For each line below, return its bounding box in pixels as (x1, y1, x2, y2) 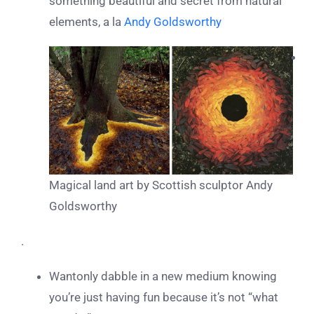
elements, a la (49, 14, 124, 29)
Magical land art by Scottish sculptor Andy (49, 177, 273, 192)
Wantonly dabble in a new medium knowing (49, 268, 277, 283)
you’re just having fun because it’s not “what (49, 289, 278, 304)
